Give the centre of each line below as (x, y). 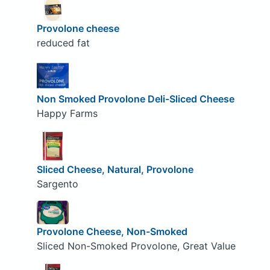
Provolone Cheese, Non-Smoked (112, 232)
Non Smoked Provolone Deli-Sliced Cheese (135, 99)
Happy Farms (67, 113)
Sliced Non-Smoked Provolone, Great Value (136, 246)
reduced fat (63, 43)
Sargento (57, 184)
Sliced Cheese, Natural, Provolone (115, 169)
